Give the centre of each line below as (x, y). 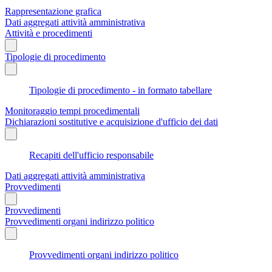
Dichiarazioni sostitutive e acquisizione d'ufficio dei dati (111, 121)
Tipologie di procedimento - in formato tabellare (121, 90)
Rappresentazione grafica (53, 11)
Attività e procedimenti (49, 33)
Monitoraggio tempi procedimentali (72, 110)
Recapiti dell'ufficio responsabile (91, 155)
